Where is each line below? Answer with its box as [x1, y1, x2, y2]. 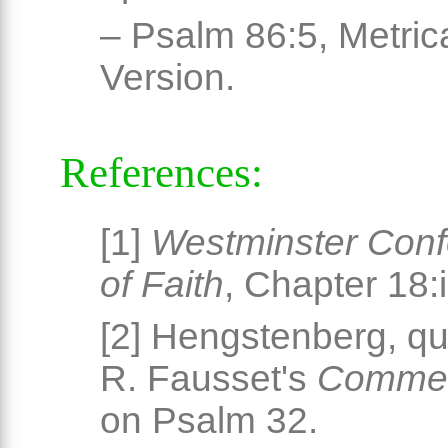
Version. [100, 57, 235, 99]
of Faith [100, 264, 224, 306]
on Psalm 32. [100, 400, 318, 442]
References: [60, 149, 263, 197]
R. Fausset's [100, 358, 317, 400]
